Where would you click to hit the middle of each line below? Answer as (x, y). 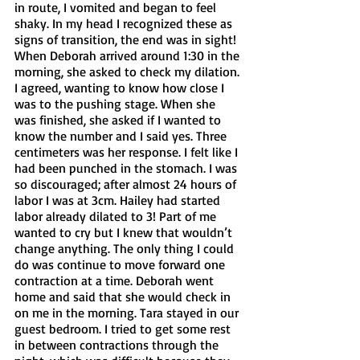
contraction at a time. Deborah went (116, 280)
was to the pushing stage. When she (117, 103)
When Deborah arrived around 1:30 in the (129, 55)
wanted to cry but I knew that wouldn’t (125, 232)
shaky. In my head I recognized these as (125, 23)
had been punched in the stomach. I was (127, 168)
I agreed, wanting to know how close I (121, 87)
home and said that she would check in (124, 296)
